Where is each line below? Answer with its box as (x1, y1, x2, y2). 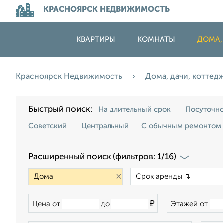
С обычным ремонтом (141, 122, 221, 130)
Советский (28, 122, 67, 130)
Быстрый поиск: (28, 105, 96, 113)
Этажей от (171, 200, 210, 208)
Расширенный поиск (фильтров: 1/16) (28, 153, 176, 161)
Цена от (32, 200, 62, 208)
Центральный (81, 122, 129, 130)
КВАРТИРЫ (76, 36, 115, 43)
